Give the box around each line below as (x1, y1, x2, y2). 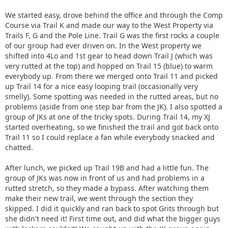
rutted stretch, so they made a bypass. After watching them (5, 183, 209, 193)
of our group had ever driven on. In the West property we (5, 40, 202, 50)
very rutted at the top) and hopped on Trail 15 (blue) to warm (5, 61, 213, 71)
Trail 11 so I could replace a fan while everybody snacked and (5, 132, 215, 142)
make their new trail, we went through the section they (5, 193, 193, 203)
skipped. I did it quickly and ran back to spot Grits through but (5, 203, 219, 213)
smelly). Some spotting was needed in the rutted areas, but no (5, 91, 218, 101)
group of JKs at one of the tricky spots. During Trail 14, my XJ (5, 111, 210, 122)
